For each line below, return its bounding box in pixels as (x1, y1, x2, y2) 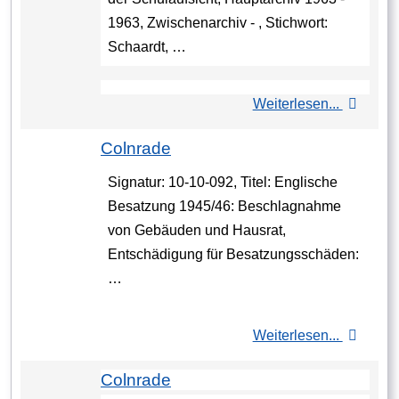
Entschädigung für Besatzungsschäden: (108, 247, 359, 263)
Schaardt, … (108, 39, 186, 55)
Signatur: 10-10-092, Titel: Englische (108, 175, 338, 191)
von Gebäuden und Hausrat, (108, 223, 286, 239)
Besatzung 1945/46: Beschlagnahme (108, 199, 341, 215)
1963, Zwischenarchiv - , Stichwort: (108, 15, 328, 31)
